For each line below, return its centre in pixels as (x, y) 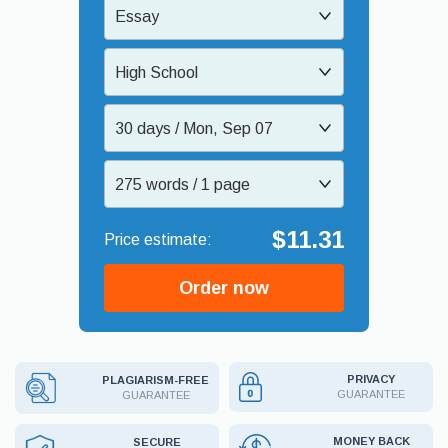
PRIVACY (371, 379)
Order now (224, 287)
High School (156, 72)
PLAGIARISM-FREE (155, 380)
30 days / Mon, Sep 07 (194, 128)
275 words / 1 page (182, 184)
